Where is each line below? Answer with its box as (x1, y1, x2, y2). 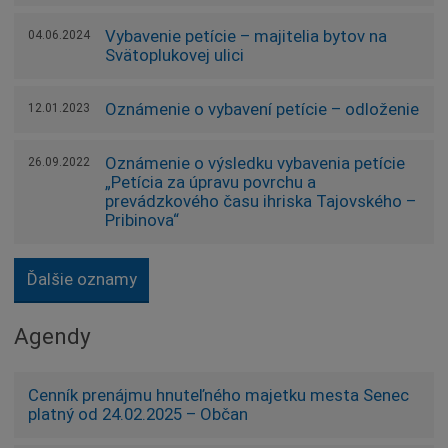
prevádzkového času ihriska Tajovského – (105, 190, 416, 211)
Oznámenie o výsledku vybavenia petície (105, 152, 405, 173)
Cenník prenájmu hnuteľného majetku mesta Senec (28, 384, 409, 405)
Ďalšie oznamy (26, 268, 137, 289)
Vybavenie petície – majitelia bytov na (105, 25, 387, 46)
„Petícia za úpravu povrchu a (105, 171, 316, 192)
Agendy (14, 323, 91, 350)
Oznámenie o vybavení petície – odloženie (105, 98, 419, 119)
